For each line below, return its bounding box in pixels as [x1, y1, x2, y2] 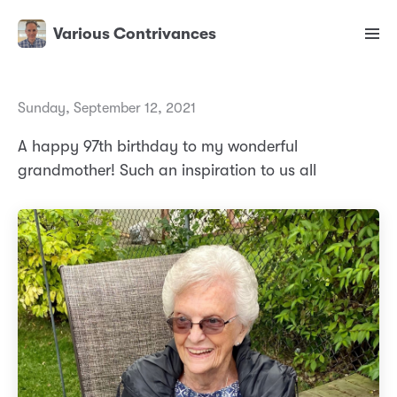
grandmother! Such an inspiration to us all [18, 161, 316, 180]
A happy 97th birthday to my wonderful [18, 137, 298, 156]
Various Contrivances [53, 25, 216, 43]
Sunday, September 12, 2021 [18, 100, 196, 117]
